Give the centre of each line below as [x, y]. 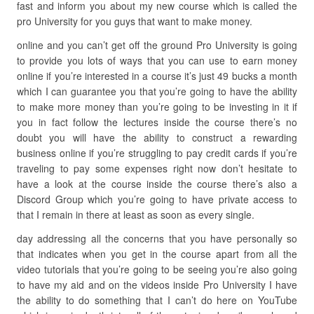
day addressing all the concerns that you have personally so [157, 238]
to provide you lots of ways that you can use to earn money [157, 60]
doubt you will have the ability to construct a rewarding [157, 137]
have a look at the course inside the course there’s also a [157, 184]
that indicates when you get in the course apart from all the [157, 254]
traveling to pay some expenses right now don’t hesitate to [157, 168]
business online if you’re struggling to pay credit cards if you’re [157, 153]
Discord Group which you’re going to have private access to [157, 199]
